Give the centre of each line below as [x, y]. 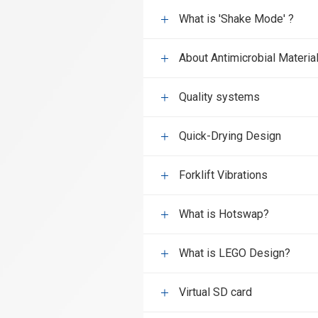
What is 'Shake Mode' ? [236, 19]
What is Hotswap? [224, 214]
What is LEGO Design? [235, 253]
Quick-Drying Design [230, 136]
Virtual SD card [215, 292]
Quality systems [219, 97]
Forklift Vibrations [223, 175]
